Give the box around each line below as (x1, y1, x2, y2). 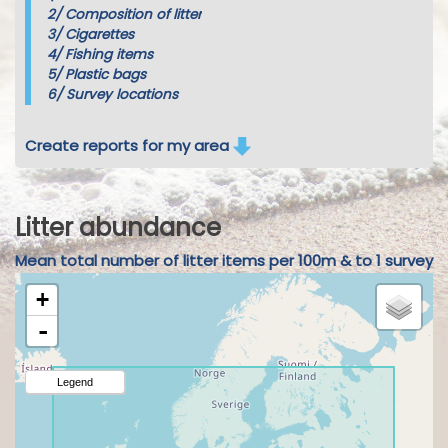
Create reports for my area (25, 134, 233, 156)
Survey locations (65, 84, 178, 104)
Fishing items (64, 44, 153, 64)
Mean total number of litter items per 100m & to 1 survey (15, 249, 433, 271)
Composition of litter (64, 4, 202, 24)
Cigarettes (64, 24, 134, 44)
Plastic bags (64, 64, 146, 84)
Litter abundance (15, 210, 221, 244)
